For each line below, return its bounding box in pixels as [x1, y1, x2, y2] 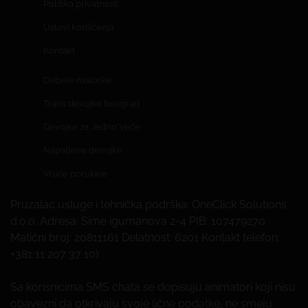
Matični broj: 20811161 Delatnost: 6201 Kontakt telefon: [10, 231, 280, 245]
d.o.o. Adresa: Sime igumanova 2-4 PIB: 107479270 [10, 214, 265, 228]
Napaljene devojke [43, 145, 122, 156]
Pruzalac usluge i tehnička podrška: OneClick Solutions [10, 198, 287, 212]
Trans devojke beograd [43, 98, 140, 109]
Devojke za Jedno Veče [43, 122, 140, 133]
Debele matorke [43, 75, 111, 86]
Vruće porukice [43, 168, 107, 179]
